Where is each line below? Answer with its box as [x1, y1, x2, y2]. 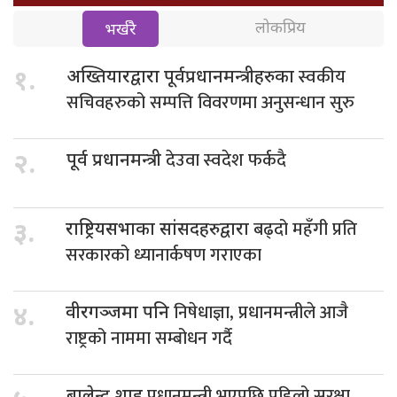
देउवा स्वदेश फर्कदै [166, 144, 286, 175]
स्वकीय [299, 61, 346, 92]
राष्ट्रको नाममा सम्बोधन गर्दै [66, 323, 232, 354]
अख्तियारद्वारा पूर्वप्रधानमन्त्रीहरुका [66, 66, 299, 90]
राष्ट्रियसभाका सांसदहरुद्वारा [66, 218, 253, 242]
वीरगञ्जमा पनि [66, 301, 174, 325]
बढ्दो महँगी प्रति [253, 214, 357, 245]
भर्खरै [105, 19, 137, 41]
